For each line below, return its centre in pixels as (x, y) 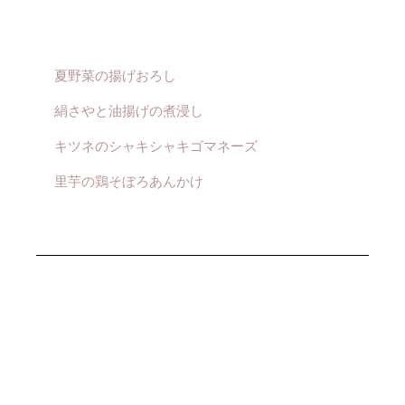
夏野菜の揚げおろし (115, 75)
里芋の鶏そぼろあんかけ (129, 181)
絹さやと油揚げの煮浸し (129, 110)
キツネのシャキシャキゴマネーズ (156, 146)
